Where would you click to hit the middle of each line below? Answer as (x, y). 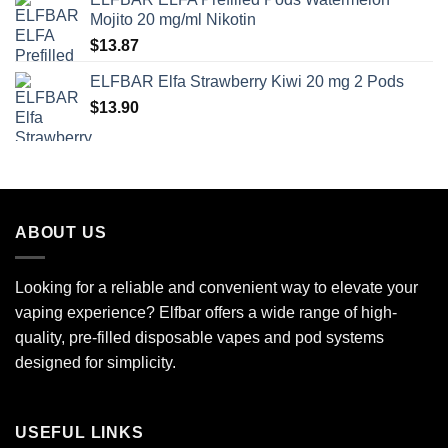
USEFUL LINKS (79, 432)
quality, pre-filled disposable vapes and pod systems (199, 337)
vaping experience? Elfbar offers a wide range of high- (206, 312)
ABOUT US (61, 233)
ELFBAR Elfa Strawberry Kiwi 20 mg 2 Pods (247, 82)
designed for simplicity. (95, 362)
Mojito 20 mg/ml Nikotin (173, 20)
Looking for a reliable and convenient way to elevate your (216, 287)
